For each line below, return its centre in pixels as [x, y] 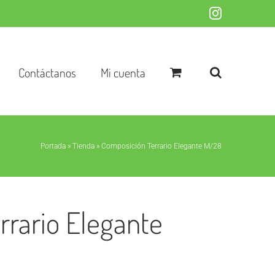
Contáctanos [47, 72]
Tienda [83, 146]
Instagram [246, 13]
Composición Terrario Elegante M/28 [161, 146]
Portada [53, 146]
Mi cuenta [123, 72]
